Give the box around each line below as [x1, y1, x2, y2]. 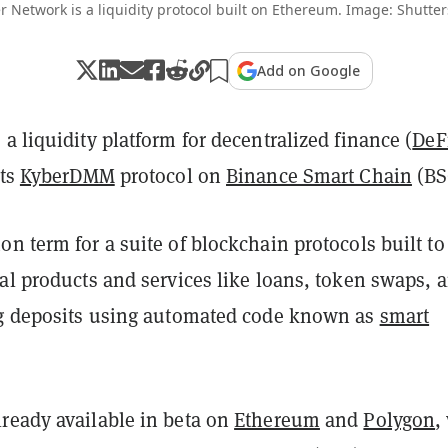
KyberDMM [19, 162, 115, 189]
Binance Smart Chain [226, 162, 412, 189]
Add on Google [257, 60, 360, 80]
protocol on [114, 162, 227, 189]
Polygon [363, 406, 436, 433]
